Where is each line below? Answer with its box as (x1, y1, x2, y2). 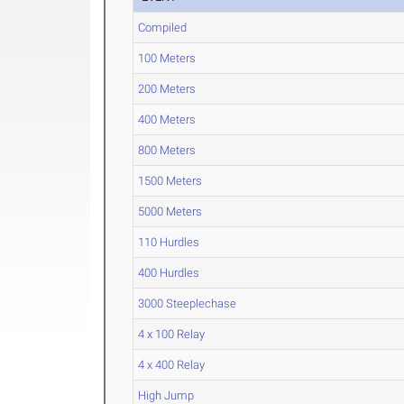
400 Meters (138, 113, 197, 126)
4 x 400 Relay (138, 358, 206, 372)
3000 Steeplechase (138, 297, 237, 310)
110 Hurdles (138, 235, 200, 249)
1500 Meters (138, 174, 203, 188)
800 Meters (138, 143, 197, 157)
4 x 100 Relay (138, 327, 206, 341)
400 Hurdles (138, 266, 200, 280)
